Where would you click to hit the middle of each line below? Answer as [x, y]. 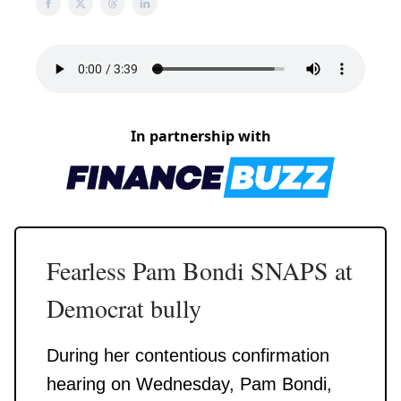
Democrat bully [124, 308]
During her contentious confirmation [188, 356]
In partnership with [200, 136]
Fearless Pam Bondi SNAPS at [200, 271]
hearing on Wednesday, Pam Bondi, [189, 384]
